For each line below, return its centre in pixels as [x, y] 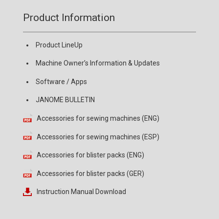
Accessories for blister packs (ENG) [91, 155]
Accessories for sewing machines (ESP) [98, 137]
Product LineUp [59, 45]
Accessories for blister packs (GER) [91, 173]
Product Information [69, 17]
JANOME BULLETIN [66, 100]
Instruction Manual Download [82, 192]
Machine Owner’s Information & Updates [98, 63]
